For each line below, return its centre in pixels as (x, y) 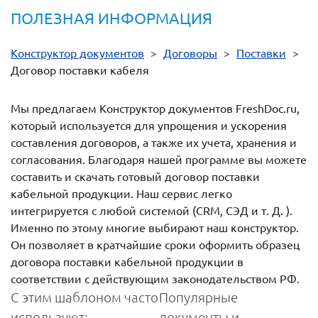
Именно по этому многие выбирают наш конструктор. (155, 227)
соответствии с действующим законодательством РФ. (155, 279)
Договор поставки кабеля (80, 70)
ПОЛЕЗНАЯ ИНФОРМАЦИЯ (111, 18)
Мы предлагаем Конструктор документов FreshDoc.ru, (155, 108)
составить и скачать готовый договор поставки (135, 176)
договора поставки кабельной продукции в (127, 262)
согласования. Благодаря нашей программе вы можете (159, 159)
